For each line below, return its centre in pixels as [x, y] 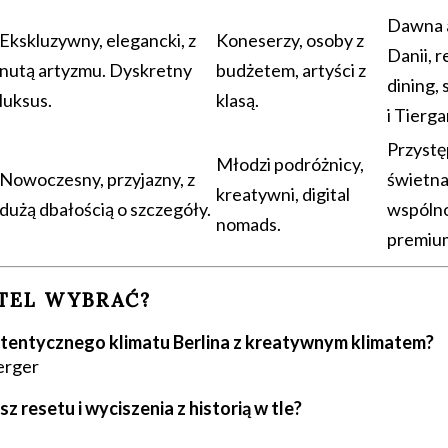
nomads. [248, 223]
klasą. [237, 99]
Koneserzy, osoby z [290, 39]
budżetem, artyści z [291, 69]
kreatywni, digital [283, 193]
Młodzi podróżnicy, [290, 163]
